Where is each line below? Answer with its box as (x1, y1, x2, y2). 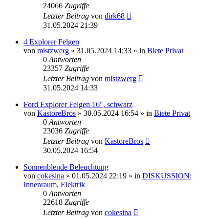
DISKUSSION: (142, 171, 192, 180)
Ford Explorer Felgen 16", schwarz (23, 100, 132, 109)
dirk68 (105, 11, 125, 20)
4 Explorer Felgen (23, 37, 79, 46)
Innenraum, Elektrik (23, 180, 85, 189)
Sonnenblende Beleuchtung (23, 162, 109, 171)
